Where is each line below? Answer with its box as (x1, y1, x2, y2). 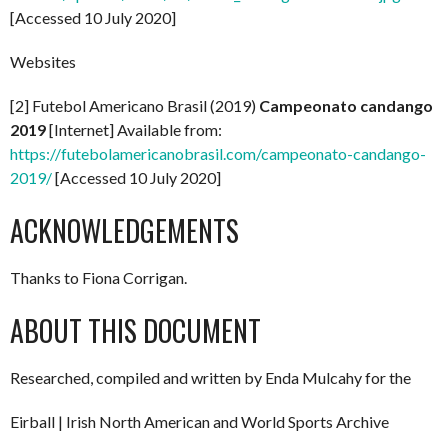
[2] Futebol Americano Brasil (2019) (10, 95, 259, 115)
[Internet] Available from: (46, 119, 222, 139)
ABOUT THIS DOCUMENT (10, 309, 261, 351)
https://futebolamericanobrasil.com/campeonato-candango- (10, 143, 426, 163)
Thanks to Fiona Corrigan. (10, 267, 187, 287)
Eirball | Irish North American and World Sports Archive (10, 411, 389, 431)
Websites (10, 51, 76, 71)
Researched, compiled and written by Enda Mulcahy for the (10, 367, 411, 387)
